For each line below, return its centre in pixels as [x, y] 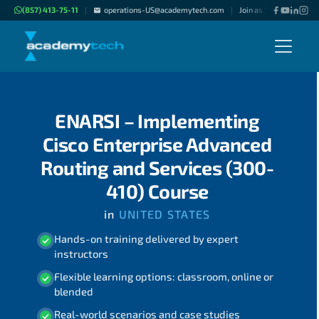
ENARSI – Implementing [157, 120]
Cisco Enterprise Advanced [157, 144]
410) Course [157, 191]
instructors [81, 253]
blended [73, 292]
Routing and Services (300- [157, 167]
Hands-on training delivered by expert [146, 238]
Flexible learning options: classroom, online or [163, 277]
